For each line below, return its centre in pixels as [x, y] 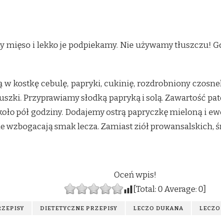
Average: [181, 189]
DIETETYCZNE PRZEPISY [79, 208]
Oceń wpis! [135, 175]
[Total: [146, 189]
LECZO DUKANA [158, 208]
